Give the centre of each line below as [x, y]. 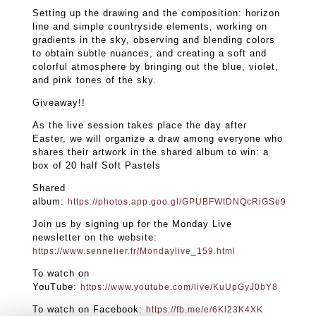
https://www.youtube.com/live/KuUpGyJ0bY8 [180, 287]
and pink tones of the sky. [95, 80]
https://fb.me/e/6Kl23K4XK [205, 309]
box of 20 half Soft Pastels [97, 165]
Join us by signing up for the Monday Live [133, 224]
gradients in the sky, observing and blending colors [154, 39]
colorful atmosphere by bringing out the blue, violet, [156, 66]
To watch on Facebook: [90, 309]
